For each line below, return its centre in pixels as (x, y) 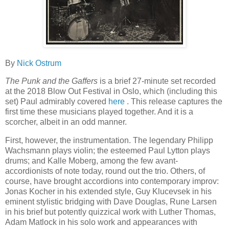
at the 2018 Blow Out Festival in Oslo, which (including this (111, 91)
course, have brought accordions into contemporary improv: (112, 181)
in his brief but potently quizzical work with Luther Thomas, (110, 212)
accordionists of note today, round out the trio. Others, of (105, 171)
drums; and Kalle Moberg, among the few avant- (91, 161)
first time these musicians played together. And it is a (99, 112)
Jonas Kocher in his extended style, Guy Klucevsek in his (108, 192)
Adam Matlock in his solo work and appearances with (101, 222)
